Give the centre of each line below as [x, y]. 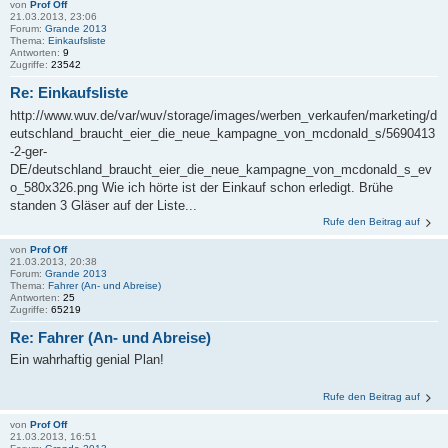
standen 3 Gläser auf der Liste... [103, 205]
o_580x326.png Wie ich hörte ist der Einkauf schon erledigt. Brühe [201, 187]
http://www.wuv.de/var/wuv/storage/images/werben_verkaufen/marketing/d [223, 115]
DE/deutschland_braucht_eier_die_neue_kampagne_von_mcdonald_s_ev [221, 169]
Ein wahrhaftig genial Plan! [87, 360]
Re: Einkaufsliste [69, 93]
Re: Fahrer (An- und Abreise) [110, 337]
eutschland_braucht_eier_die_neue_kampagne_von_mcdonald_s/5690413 [222, 133]
